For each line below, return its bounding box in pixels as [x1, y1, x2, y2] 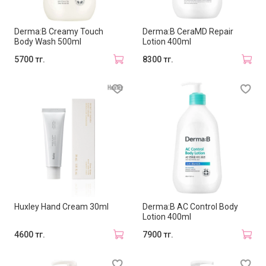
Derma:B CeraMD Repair [142, 27, 233, 37]
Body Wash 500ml [14, 37, 81, 47]
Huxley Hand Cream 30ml [14, 201, 109, 211]
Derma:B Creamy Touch [14, 27, 103, 37]
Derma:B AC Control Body [142, 201, 238, 211]
